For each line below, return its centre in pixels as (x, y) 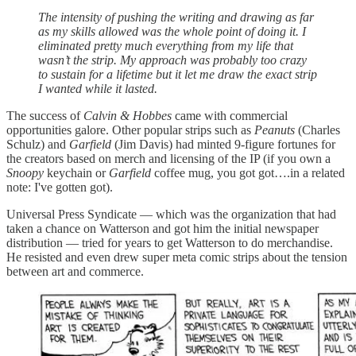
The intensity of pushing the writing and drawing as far (176, 17)
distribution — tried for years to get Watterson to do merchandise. (170, 243)
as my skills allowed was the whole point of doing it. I (172, 32)
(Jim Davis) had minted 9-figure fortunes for (223, 145)
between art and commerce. (75, 272)
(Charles (317, 130)
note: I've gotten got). (60, 188)
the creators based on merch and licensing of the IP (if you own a (168, 159)
